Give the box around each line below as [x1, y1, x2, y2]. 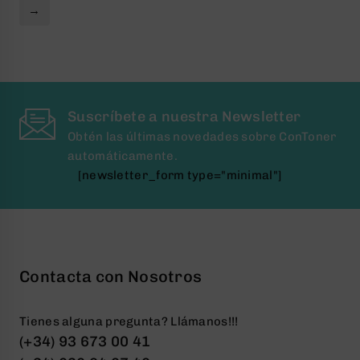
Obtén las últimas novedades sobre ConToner [67, 129, 337, 144]
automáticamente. [67, 148, 178, 163]
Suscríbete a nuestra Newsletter [67, 107, 301, 125]
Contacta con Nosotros [19, 266, 202, 286]
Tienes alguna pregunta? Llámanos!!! [19, 313, 239, 329]
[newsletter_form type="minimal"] [77, 167, 283, 182]
